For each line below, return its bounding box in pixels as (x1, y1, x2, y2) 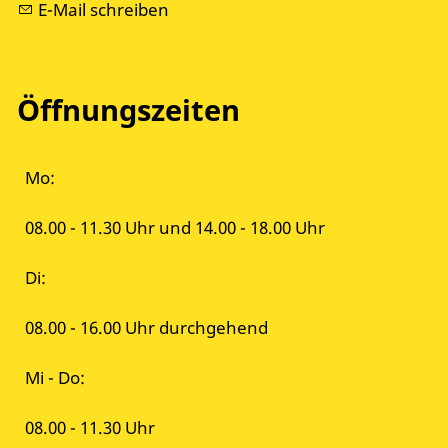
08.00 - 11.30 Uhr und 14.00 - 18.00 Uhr (25, 216, 325, 240)
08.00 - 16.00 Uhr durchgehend (25, 316, 268, 340)
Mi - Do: (25, 366, 85, 390)
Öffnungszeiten (17, 90, 240, 130)
